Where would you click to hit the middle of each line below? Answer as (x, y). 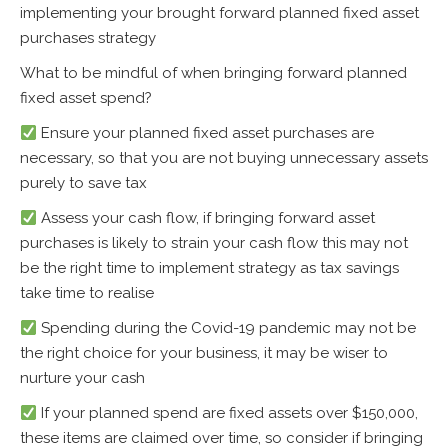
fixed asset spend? (86, 98)
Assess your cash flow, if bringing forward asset (206, 218)
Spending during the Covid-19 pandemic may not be (227, 328)
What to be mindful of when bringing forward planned (213, 73)
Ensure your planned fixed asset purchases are (206, 133)
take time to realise (87, 293)
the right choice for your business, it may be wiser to (204, 353)
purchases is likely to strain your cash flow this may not (214, 243)
